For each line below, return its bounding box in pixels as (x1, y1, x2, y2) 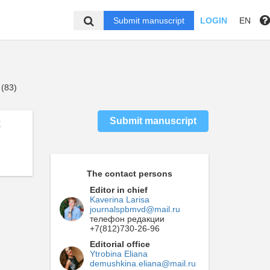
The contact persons (86, 169, 172, 178)
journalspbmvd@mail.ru (89, 204, 180, 214)
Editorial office (89, 239, 150, 249)
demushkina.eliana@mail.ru (89, 259, 196, 268)
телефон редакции (89, 214, 165, 224)
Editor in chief (89, 185, 148, 195)
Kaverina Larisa (89, 195, 149, 204)
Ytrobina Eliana (89, 249, 148, 259)
